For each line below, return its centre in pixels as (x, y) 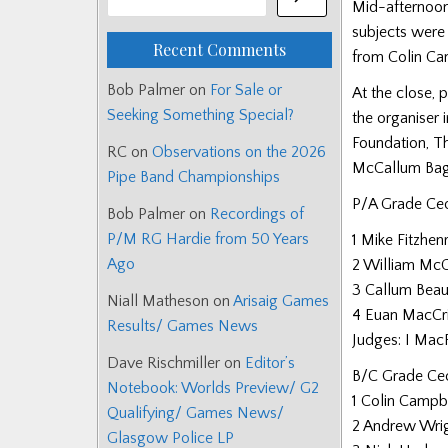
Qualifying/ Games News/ (195, 413)
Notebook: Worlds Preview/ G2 (213, 388)
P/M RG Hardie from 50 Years (208, 239)
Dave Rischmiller (163, 363)
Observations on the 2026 (239, 152)
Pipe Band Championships (193, 177)
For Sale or (246, 90)
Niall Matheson (158, 301)
